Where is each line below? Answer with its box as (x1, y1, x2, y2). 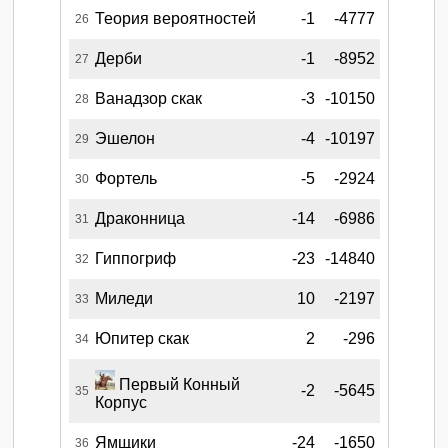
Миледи (94, 289, 153, 307)
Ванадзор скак (94, 89, 202, 107)
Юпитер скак (94, 329, 189, 347)
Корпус (94, 393, 147, 411)
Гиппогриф (94, 249, 176, 267)
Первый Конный (114, 375, 240, 393)
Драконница (94, 209, 185, 227)
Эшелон (94, 129, 155, 147)
